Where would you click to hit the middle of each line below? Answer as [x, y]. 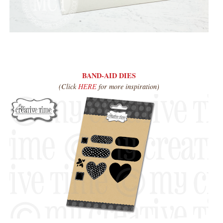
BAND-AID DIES [109, 75]
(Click [68, 86]
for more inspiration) [129, 86]
